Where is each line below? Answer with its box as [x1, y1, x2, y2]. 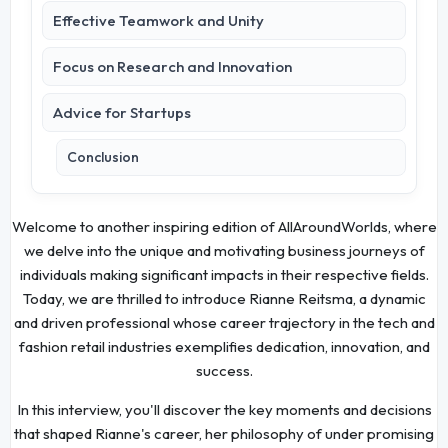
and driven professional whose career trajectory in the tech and [13, 312, 435, 332]
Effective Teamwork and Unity [53, 11, 265, 31]
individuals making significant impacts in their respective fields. [19, 264, 429, 284]
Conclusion [67, 148, 140, 167]
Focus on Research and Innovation [53, 57, 293, 77]
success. [195, 360, 253, 380]
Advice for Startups [53, 103, 192, 123]
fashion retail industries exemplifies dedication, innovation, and [18, 336, 430, 356]
